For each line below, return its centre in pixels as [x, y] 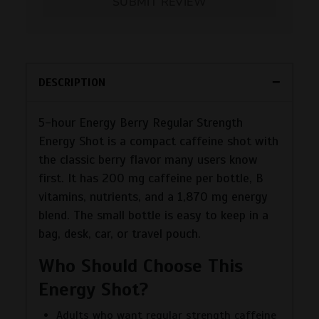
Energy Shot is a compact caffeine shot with [158, 141]
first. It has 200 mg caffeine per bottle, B [151, 178]
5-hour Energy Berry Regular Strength [141, 122]
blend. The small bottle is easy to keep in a [153, 215]
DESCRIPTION [72, 82]
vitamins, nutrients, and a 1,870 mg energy [153, 196]
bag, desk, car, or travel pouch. [120, 233]
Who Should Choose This [141, 266]
